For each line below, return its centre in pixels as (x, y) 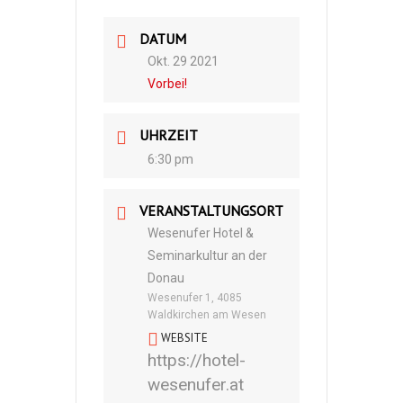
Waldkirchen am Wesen (207, 315)
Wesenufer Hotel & (201, 233)
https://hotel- (197, 360)
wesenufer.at (196, 385)
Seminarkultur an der (207, 255)
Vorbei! (167, 84)
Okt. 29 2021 (183, 61)
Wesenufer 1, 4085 (195, 298)
